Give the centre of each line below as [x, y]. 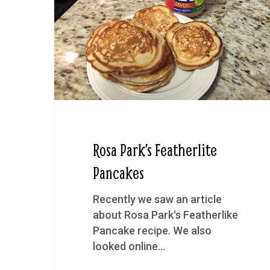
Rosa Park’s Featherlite [155, 149]
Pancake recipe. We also [152, 230]
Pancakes [118, 172]
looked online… [129, 246]
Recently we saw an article [157, 199]
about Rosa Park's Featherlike [165, 215]
